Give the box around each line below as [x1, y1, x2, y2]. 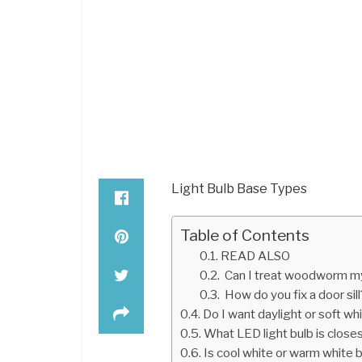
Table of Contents [180, 225, 309, 245]
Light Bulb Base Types [171, 180, 307, 196]
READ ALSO [221, 247, 291, 263]
